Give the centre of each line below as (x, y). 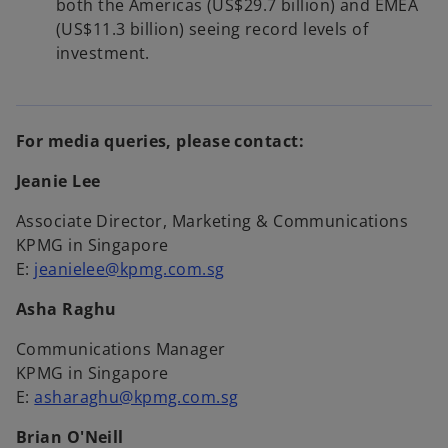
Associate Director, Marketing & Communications (212, 221)
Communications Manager (121, 349)
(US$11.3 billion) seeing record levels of (212, 29)
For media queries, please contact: (160, 141)
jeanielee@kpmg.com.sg (129, 269)
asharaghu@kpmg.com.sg (136, 397)
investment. (103, 53)
